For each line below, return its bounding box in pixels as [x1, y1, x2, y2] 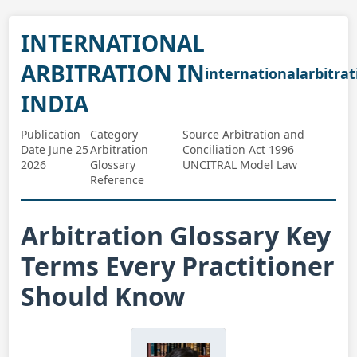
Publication [21, 127, 81, 142]
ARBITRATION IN [21, 58, 206, 88]
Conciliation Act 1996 [182, 142, 295, 157]
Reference [89, 172, 144, 187]
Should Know [21, 279, 186, 313]
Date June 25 [21, 142, 89, 157]
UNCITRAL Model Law [182, 157, 298, 172]
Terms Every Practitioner [21, 249, 335, 283]
